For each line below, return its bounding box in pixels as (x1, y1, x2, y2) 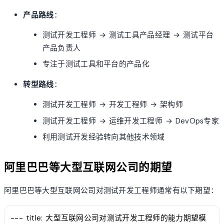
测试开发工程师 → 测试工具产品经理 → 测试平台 (42, 30, 214, 40)
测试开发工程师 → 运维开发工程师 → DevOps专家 (42, 115, 219, 126)
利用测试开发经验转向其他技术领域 (42, 132, 165, 142)
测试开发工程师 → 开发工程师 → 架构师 (42, 99, 183, 110)
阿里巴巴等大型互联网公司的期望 (4, 160, 172, 174)
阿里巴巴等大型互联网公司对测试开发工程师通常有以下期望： (4, 185, 218, 196)
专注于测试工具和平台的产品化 (42, 59, 149, 69)
